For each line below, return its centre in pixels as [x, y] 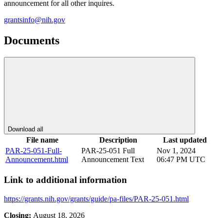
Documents [32, 41]
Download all [26, 129]
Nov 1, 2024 [176, 151]
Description [118, 140]
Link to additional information [65, 180]
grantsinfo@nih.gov [35, 20]
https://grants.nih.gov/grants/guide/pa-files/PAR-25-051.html [96, 199]
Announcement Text [113, 160]
